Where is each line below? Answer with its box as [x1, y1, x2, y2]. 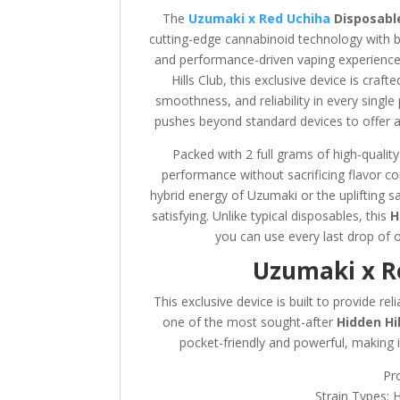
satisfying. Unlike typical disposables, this [151, 206, 390, 224]
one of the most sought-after [162, 312, 337, 330]
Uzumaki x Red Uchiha [187, 9, 330, 27]
